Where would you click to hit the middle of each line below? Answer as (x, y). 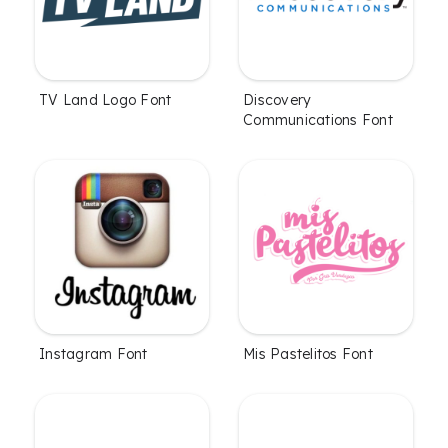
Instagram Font (93, 353)
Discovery (277, 99)
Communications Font (318, 119)
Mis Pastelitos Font (308, 353)
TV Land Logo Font (105, 99)
